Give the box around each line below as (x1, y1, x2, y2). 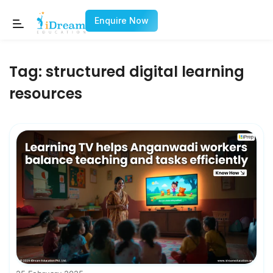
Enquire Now (94, 15, 149, 26)
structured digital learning (46, 62, 244, 82)
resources (9, 83, 82, 104)
